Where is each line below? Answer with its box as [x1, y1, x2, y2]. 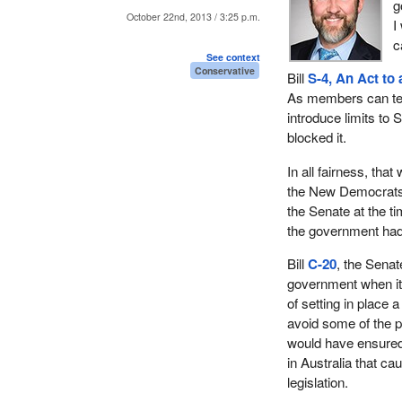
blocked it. [287, 127, 347, 147]
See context [206, 50, 261, 65]
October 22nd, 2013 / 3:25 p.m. [127, 10, 261, 24]
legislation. [287, 371, 349, 391]
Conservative [195, 64, 256, 78]
